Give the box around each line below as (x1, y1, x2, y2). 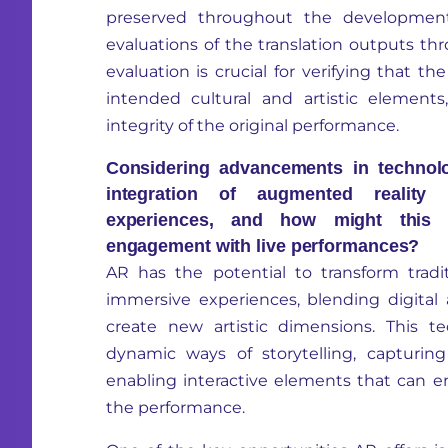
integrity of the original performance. (105, 116, 399, 135)
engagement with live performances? (105, 236, 420, 256)
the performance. (105, 398, 245, 417)
